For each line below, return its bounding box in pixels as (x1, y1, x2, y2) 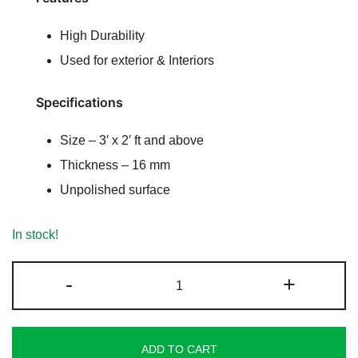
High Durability (60, 29, 145, 43)
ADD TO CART (141, 343, 217, 356)
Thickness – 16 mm (60, 158, 170, 173)
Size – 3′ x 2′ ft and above (60, 133, 204, 148)
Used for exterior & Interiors (60, 54, 214, 68)
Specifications (36, 94, 123, 111)
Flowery (177, 265, 224, 280)
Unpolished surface (60, 183, 170, 197)
